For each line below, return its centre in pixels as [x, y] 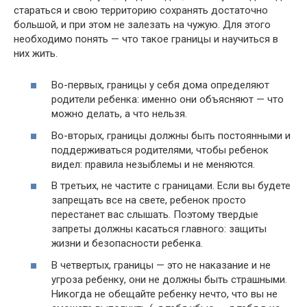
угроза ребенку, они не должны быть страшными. [169, 279]
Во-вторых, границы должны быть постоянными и [171, 135]
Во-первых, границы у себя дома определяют [160, 85]
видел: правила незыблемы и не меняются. [153, 164]
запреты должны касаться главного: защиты [159, 229]
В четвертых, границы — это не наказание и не [161, 265]
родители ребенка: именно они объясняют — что [168, 99]
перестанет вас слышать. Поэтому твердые [155, 214]
